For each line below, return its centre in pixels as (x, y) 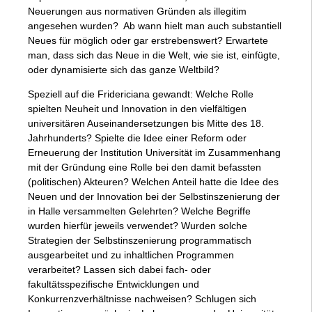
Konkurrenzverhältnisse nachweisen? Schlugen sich (142, 299)
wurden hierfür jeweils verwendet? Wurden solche (138, 226)
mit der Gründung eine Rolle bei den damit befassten (145, 167)
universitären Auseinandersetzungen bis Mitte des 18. (146, 123)
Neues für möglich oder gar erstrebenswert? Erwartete (148, 40)
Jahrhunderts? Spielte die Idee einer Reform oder (137, 138)
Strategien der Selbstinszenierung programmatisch (140, 240)
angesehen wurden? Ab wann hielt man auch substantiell (155, 26)
